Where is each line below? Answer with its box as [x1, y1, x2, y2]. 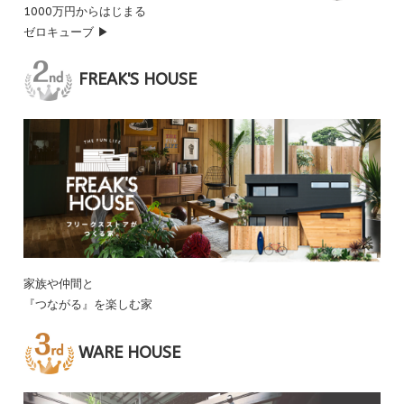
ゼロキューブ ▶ [23, 25, 110, 40]
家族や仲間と [23, 276, 95, 290]
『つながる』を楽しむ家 [23, 297, 153, 311]
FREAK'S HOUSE [74, 69, 197, 90]
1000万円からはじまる [23, 5, 147, 19]
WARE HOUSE [74, 342, 181, 363]
